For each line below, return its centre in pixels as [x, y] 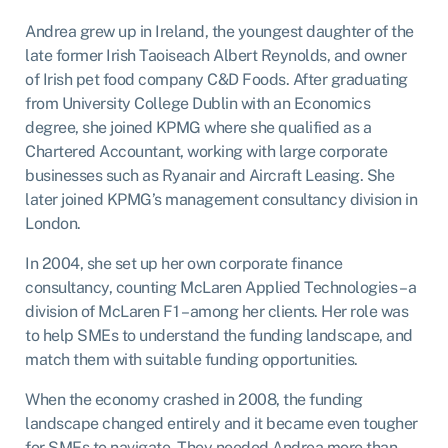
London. [53, 223]
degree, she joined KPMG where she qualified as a [198, 127]
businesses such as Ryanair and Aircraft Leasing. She [209, 175]
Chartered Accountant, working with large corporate [206, 151]
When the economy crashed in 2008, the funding [194, 399]
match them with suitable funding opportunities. [191, 359]
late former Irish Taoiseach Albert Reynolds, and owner [215, 55]
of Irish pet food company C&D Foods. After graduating [216, 79]
